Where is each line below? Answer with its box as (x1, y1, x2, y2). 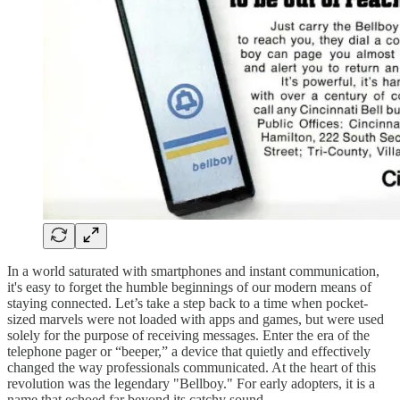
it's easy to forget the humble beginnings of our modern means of (7, 279, 371, 295)
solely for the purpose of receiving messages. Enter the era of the (7, 327, 370, 343)
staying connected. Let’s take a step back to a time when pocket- (7, 295, 368, 311)
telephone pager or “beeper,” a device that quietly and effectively (7, 343, 371, 359)
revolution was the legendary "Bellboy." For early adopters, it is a (7, 375, 375, 391)
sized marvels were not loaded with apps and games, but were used (7, 311, 384, 327)
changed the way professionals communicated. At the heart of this (7, 359, 376, 375)
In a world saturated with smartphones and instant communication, (7, 262, 379, 279)
